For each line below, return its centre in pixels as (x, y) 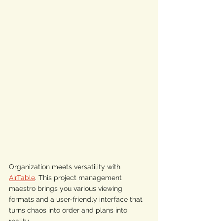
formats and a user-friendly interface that (77, 199)
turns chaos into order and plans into (69, 210)
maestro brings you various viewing (67, 188)
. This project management (79, 177)
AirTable (22, 177)
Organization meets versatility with (66, 166)
